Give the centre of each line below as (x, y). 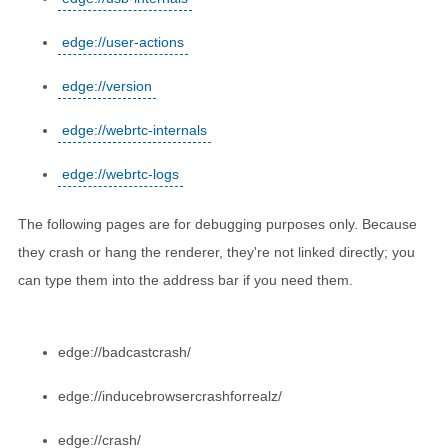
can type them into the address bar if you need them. (185, 279)
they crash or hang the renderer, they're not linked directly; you (216, 251)
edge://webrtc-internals (134, 129)
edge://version (107, 85)
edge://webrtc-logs (120, 173)
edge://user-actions (123, 41)
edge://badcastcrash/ (124, 351)
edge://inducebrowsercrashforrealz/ (170, 395)
